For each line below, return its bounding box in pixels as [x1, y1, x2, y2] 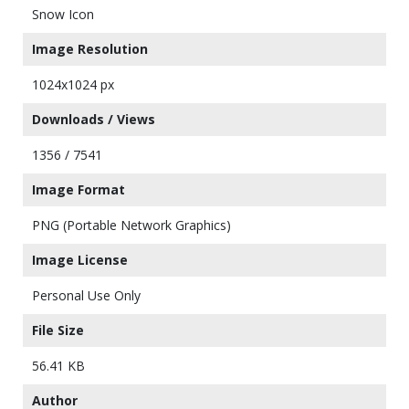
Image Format [32, 181, 125, 198]
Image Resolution [32, 40, 148, 58]
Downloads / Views [32, 110, 155, 128]
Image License [32, 251, 128, 268]
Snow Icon [32, 5, 94, 23]
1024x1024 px [32, 76, 114, 93]
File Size [32, 321, 84, 339]
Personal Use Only [32, 287, 141, 304]
